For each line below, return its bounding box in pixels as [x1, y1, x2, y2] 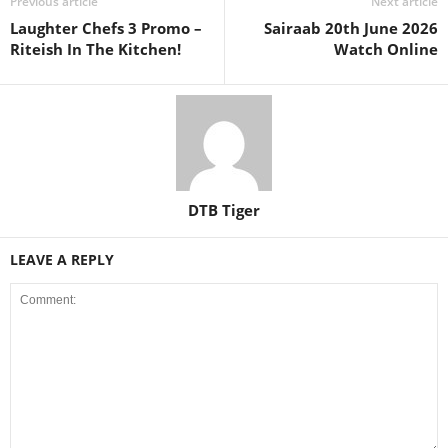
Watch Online [334, 39, 438, 59]
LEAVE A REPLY [10, 250, 114, 269]
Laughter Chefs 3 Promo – [10, 18, 202, 38]
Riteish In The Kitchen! [10, 39, 181, 59]
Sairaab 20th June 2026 [264, 18, 438, 38]
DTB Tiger [188, 200, 260, 220]
